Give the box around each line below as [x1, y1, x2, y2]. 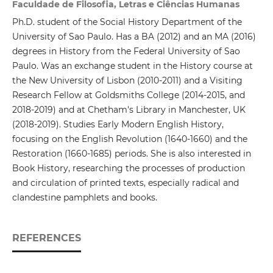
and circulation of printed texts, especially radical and [12, 177, 239, 189]
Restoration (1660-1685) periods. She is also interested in [12, 148, 251, 160]
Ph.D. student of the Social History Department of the [12, 16, 242, 28]
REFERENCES [12, 232, 81, 244]
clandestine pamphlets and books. [12, 192, 157, 204]
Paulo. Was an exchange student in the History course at [12, 60, 253, 72]
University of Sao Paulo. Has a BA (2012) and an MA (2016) [12, 31, 256, 43]
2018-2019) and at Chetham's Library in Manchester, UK [12, 104, 246, 116]
